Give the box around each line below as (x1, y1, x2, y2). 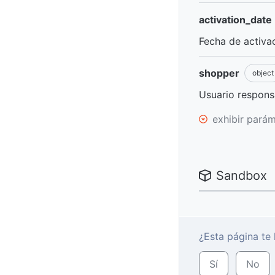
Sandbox (216, 168, 267, 183)
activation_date (199, 14, 272, 26)
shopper (199, 67, 239, 79)
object (252, 68, 274, 77)
